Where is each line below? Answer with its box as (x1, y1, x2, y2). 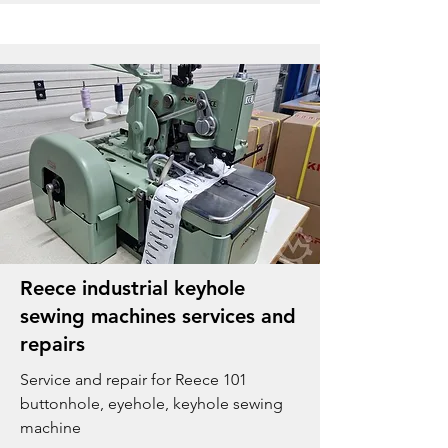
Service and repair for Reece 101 (20, 370, 247, 389)
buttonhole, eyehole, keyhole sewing (20, 394, 283, 413)
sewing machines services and (20, 304, 296, 328)
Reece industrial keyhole (20, 276, 245, 300)
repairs (20, 332, 85, 356)
